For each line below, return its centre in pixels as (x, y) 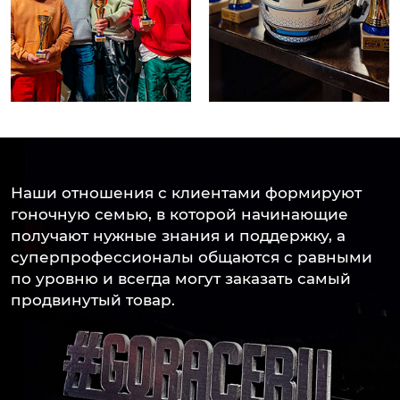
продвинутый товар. (93, 300)
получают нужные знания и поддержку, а (178, 235)
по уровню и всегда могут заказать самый (181, 278)
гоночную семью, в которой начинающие (179, 214)
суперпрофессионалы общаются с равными (192, 257)
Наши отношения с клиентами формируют (186, 192)
